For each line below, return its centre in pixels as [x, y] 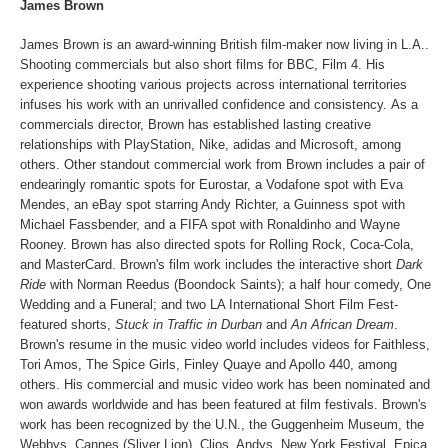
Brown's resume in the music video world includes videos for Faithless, [225, 345]
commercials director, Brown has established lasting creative [195, 125]
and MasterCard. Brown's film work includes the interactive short [208, 265]
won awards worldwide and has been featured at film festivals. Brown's [223, 405]
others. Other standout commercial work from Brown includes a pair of [222, 165]
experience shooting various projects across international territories [213, 85]
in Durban [236, 325]
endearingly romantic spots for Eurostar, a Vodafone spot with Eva [211, 185]
